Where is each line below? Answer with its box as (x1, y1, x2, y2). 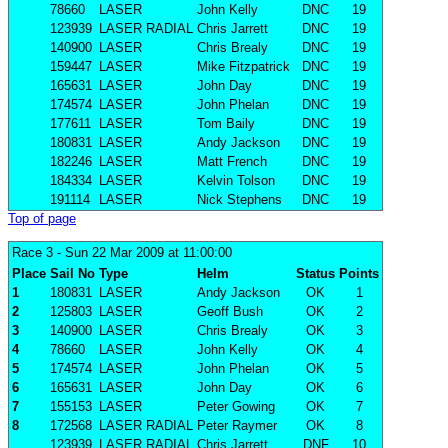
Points (339, 266, 379, 282)
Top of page (8, 211, 76, 227)
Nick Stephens (197, 192, 282, 208)
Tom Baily (197, 116, 255, 132)
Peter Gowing (197, 399, 275, 415)
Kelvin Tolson (197, 173, 275, 189)
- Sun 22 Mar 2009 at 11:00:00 (53, 245, 232, 261)
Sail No (50, 266, 95, 282)
